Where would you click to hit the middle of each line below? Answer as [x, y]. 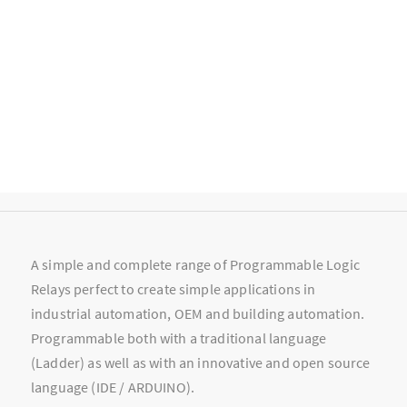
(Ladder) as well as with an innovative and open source [201, 363]
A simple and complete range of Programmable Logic [195, 265]
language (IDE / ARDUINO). [113, 387]
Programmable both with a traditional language [179, 338]
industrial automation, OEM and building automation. [198, 314]
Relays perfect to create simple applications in [174, 289]
